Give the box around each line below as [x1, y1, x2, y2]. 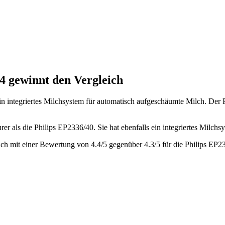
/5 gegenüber [101, 140, 144, 149]
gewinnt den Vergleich [6, 73, 123, 87]
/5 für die [154, 140, 185, 149]
